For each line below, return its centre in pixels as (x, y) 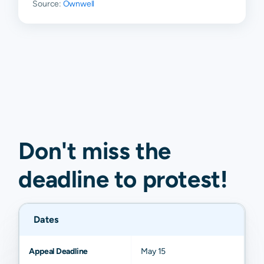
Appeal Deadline (59, 251)
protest (181, 179)
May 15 (154, 251)
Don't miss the (95, 151)
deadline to (77, 179)
